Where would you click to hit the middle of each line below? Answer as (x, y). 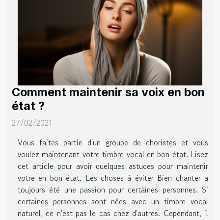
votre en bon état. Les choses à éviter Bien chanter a (113, 178)
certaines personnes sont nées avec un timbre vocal (113, 202)
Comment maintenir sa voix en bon (108, 92)
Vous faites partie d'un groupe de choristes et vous (113, 143)
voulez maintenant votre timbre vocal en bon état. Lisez (113, 154)
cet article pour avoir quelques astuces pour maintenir (113, 166)
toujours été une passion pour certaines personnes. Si (113, 190)
